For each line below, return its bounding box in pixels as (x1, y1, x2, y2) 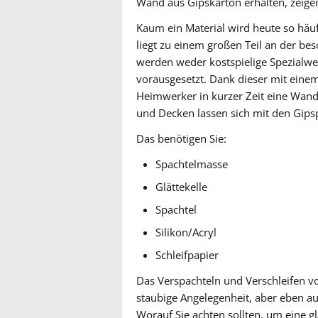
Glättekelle (155, 180, 208, 194)
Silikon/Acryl (155, 225, 217, 240)
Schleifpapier (155, 248, 219, 263)
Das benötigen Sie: (136, 131, 226, 146)
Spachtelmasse (155, 157, 229, 172)
